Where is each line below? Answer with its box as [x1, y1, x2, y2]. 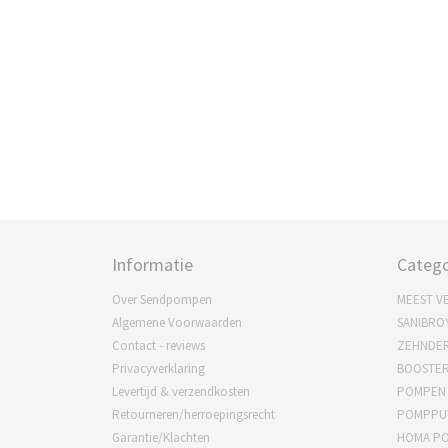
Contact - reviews [112, 337, 205, 354]
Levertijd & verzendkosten [112, 383, 250, 400]
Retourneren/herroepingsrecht [112, 406, 275, 423]
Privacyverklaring [112, 360, 205, 377]
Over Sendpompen [112, 291, 212, 308]
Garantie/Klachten [112, 429, 210, 446]
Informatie [112, 253, 193, 276]
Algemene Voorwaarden [112, 314, 242, 331]
